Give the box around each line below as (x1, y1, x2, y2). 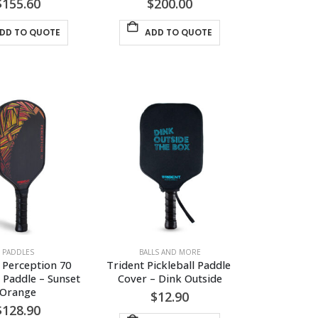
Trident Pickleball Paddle (106, 257, 234, 272)
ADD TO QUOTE (144, 26, 212, 38)
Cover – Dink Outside (117, 270, 222, 285)
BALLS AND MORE (138, 246, 201, 257)
